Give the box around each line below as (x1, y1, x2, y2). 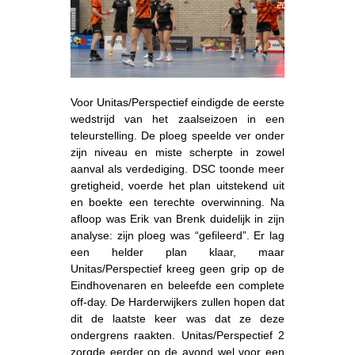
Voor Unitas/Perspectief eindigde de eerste (71, 95, 284, 109)
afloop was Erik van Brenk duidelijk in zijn (71, 212, 284, 225)
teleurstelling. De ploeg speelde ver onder (71, 128, 284, 142)
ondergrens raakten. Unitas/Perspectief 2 (71, 328, 284, 342)
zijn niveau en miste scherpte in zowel (71, 145, 284, 158)
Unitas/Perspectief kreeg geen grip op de (71, 261, 284, 275)
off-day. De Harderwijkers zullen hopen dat (71, 295, 284, 308)
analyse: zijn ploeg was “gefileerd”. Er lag (71, 228, 284, 242)
